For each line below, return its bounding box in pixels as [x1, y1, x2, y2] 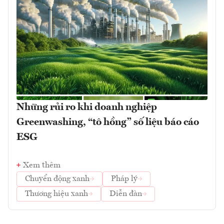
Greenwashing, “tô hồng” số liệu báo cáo [16, 117, 199, 127]
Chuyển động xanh [25, 174, 89, 183]
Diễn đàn [109, 189, 142, 198]
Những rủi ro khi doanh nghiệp [16, 102, 157, 112]
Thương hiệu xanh [25, 189, 88, 198]
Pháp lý [111, 174, 137, 183]
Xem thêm [23, 161, 60, 169]
